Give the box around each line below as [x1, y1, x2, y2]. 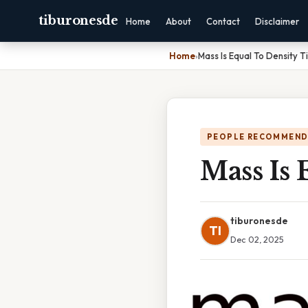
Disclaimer [254, 16, 299, 27]
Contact [206, 16, 240, 27]
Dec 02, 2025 [230, 234, 284, 245]
